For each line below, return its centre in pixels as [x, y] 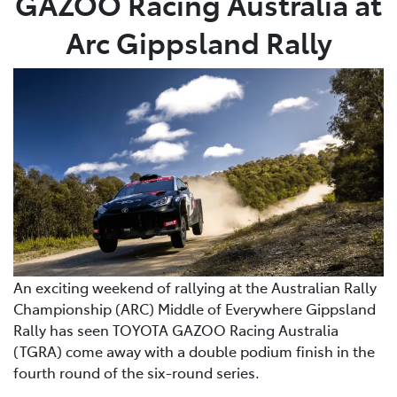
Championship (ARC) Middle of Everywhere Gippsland [195, 309]
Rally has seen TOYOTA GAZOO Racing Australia [176, 330]
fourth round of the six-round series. [136, 373]
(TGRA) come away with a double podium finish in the [194, 351]
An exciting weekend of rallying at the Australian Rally [195, 288]
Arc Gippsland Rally [198, 41]
